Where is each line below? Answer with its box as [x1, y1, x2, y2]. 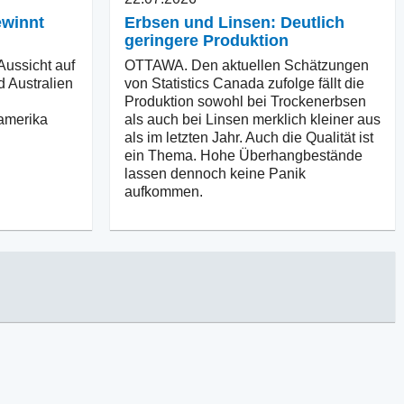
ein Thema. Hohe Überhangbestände [124, 147, 363, 163]
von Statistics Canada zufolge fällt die [124, 75, 364, 91]
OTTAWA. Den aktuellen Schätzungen [124, 57, 369, 73]
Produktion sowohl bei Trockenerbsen [124, 93, 366, 109]
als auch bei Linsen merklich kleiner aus [124, 111, 381, 127]
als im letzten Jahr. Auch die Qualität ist [124, 129, 373, 145]
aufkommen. [124, 183, 203, 199]
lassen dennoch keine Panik [124, 165, 306, 181]
